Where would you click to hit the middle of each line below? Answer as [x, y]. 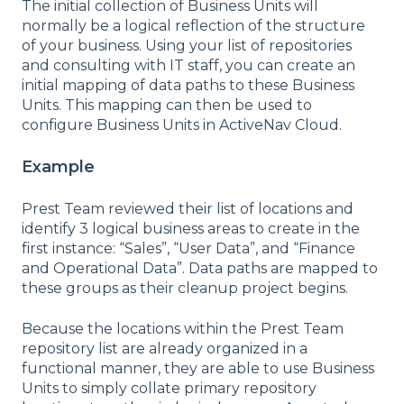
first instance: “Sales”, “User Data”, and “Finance [188, 249]
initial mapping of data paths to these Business [188, 85]
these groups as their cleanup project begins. [185, 289]
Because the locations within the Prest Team [183, 328]
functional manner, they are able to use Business [198, 368]
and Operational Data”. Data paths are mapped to [200, 269]
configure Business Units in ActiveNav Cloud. [182, 124]
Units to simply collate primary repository [169, 388]
